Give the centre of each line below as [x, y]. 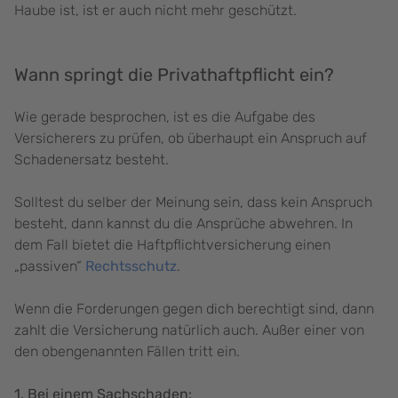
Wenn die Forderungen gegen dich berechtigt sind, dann [194, 309]
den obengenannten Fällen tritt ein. [129, 352]
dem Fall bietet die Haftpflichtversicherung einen [172, 245]
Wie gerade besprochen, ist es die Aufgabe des [165, 117]
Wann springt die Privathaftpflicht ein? [174, 75]
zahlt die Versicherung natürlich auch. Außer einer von [189, 330]
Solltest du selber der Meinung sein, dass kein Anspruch [193, 203]
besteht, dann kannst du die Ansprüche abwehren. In [183, 224]
